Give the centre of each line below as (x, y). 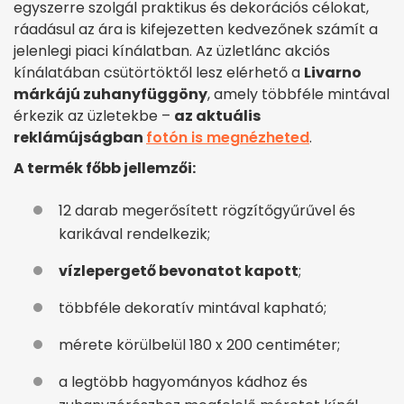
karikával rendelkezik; (134, 234)
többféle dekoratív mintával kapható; (193, 308)
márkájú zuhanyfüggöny (110, 95)
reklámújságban (80, 138)
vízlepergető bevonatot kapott (179, 271)
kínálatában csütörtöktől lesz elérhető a (159, 73)
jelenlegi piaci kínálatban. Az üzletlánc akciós (172, 51)
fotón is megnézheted (228, 138)
